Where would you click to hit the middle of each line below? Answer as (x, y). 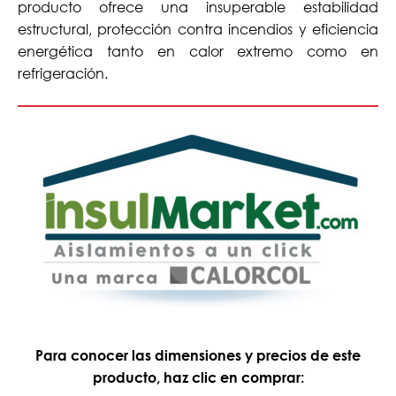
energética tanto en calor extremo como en (198, 50)
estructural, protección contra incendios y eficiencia (198, 28)
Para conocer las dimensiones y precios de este (198, 354)
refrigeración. (63, 72)
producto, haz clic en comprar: (198, 377)
